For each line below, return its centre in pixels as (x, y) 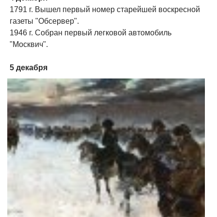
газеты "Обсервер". (44, 21)
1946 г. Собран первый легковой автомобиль (91, 33)
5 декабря (29, 68)
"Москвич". (29, 45)
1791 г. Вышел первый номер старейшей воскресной (105, 10)
